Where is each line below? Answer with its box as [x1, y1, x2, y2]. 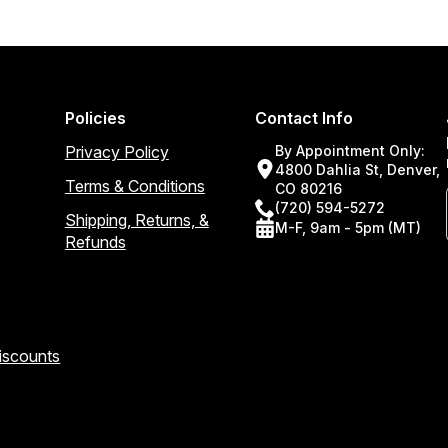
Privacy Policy [64, 141, 169, 162]
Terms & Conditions [64, 175, 205, 196]
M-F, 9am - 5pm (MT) [275, 219, 422, 237]
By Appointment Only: [275, 141, 426, 159]
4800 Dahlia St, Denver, [275, 160, 441, 178]
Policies [64, 107, 126, 128]
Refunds [64, 231, 126, 252]
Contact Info [255, 107, 354, 128]
